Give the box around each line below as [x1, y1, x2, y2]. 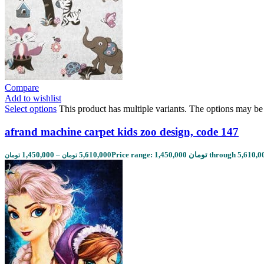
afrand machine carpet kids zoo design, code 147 [5, 125, 239, 138]
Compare [5, 82, 39, 93]
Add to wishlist [5, 93, 61, 104]
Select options [5, 104, 57, 114]
